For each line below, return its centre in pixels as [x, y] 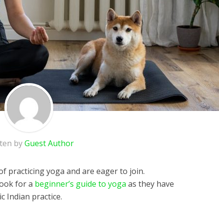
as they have [150, 184]
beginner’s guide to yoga [80, 184]
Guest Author [49, 143]
